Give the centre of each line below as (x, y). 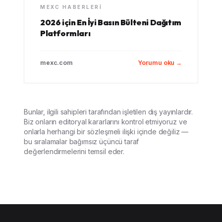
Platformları (65, 33)
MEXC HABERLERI (71, 7)
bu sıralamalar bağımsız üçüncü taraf (82, 141)
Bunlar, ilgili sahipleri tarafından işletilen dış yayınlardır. (109, 112)
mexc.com (56, 63)
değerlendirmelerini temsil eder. (74, 151)
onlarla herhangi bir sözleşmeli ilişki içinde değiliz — (106, 132)
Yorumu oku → (160, 63)
